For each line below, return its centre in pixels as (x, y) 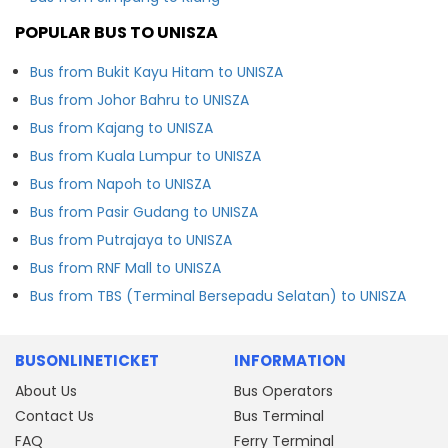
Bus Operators (283, 390)
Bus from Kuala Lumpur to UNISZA (145, 155)
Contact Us (54, 415)
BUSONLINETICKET (87, 360)
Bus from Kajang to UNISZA (121, 127)
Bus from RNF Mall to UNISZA (125, 267)
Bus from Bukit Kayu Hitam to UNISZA (156, 71)
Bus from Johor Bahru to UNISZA (139, 99)
